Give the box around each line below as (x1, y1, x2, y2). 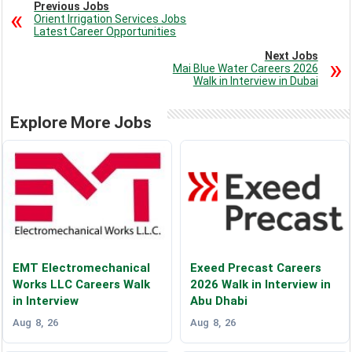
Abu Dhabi (189, 293, 247, 308)
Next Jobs (264, 49, 318, 62)
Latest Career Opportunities (34, 24, 177, 38)
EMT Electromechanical (13, 260, 151, 275)
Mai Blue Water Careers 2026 (172, 61, 318, 75)
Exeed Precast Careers (189, 260, 321, 275)
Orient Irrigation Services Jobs (34, 12, 187, 25)
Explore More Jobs (10, 112, 152, 132)
